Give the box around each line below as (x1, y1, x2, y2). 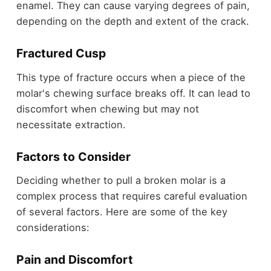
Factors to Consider (16, 149, 131, 164)
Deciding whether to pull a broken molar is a (16, 174, 226, 187)
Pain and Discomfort (16, 252, 133, 267)
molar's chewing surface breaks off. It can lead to (16, 87, 250, 99)
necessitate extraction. (16, 118, 126, 131)
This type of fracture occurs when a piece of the (16, 71, 246, 83)
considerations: (16, 221, 90, 234)
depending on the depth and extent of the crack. (16, 15, 249, 28)
